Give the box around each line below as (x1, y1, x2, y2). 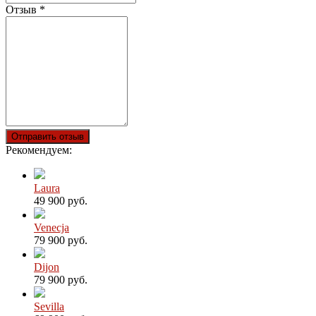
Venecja (34, 221, 69, 233)
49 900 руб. (34, 194, 87, 207)
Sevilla (34, 300, 64, 312)
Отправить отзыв (11, 130, 84, 142)
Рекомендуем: (6, 143, 72, 156)
